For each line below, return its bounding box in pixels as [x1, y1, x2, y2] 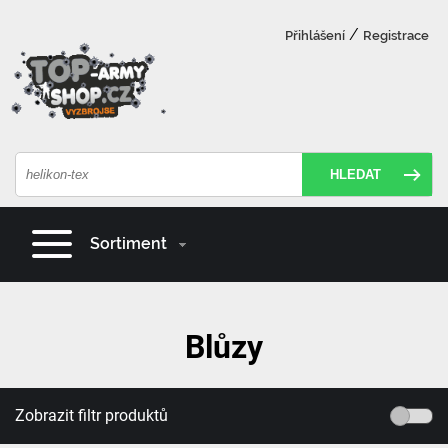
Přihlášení [285, 28, 345, 44]
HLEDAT [329, 167, 381, 182]
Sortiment [90, 233, 167, 253]
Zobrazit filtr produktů [15, 405, 168, 425]
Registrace [363, 28, 429, 44]
